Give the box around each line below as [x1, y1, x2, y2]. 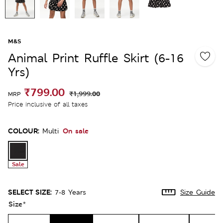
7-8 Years [55, 187, 86, 197]
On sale [63, 125, 89, 135]
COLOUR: [8, 125, 39, 135]
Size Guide [180, 187, 215, 197]
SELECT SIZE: [8, 187, 52, 197]
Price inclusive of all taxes [8, 100, 88, 109]
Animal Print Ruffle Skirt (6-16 [8, 50, 184, 66]
